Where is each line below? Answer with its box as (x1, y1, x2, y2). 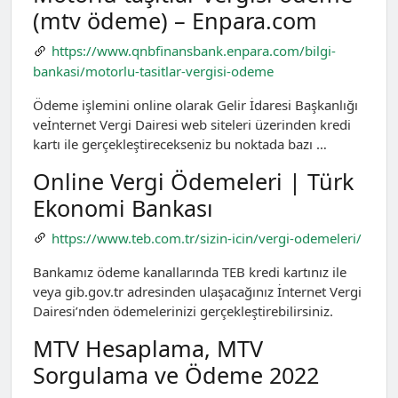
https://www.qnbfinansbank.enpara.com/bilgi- (51, 42, 336, 60)
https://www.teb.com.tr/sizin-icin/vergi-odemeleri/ (51, 228, 362, 247)
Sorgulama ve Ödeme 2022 (33, 360, 319, 391)
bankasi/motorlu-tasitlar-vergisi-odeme (33, 61, 274, 80)
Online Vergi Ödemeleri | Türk (33, 165, 354, 196)
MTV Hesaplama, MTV (33, 333, 263, 364)
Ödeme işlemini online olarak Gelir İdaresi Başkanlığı (33, 95, 358, 114)
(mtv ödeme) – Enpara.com (33, 5, 317, 36)
